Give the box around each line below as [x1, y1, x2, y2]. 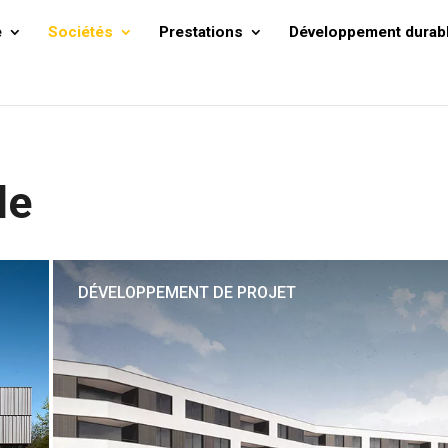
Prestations [159, 23, 244, 41]
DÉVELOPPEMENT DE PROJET [77, 282, 296, 302]
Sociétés [48, 23, 114, 41]
